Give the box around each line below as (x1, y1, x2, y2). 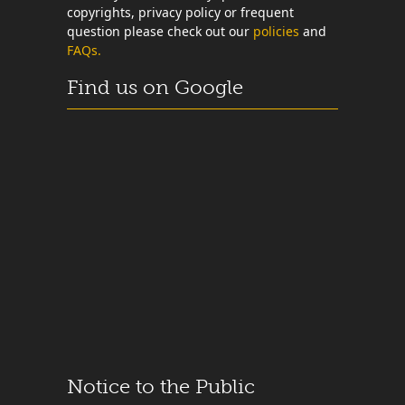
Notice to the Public (67, 374, 255, 399)
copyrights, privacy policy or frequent (67, 4, 294, 21)
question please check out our (67, 23, 253, 40)
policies (253, 23, 299, 40)
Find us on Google (67, 75, 243, 99)
